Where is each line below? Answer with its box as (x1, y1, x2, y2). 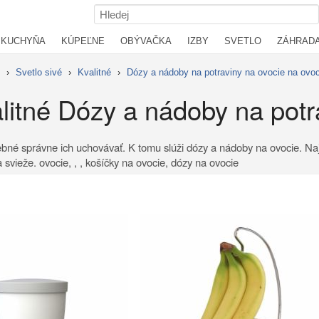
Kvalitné (78, 67, 111, 78)
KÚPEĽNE (61, 36, 105, 46)
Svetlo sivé (16, 67, 62, 78)
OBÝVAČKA (120, 36, 172, 46)
